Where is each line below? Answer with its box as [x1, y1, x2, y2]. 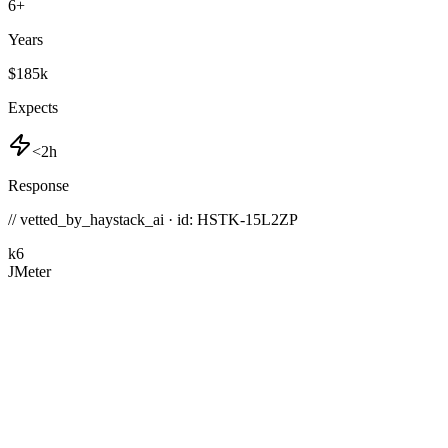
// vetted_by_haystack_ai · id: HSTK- [8, 211, 245, 229]
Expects [8, 99, 58, 117]
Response [8, 177, 69, 195]
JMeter [8, 263, 51, 281]
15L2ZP [245, 211, 298, 229]
